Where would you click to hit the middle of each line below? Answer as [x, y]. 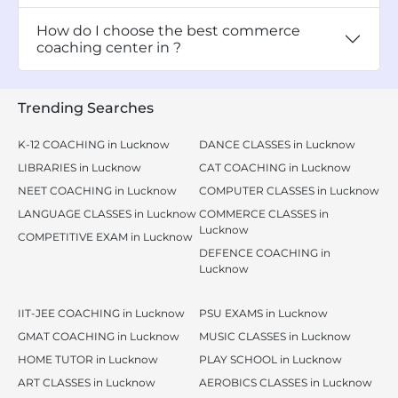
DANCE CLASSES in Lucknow [277, 144]
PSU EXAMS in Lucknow [263, 313]
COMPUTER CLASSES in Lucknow [289, 191]
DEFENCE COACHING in [265, 253]
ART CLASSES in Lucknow [87, 382]
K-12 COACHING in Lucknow [94, 144]
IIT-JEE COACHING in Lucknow [101, 313]
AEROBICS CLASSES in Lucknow [286, 382]
